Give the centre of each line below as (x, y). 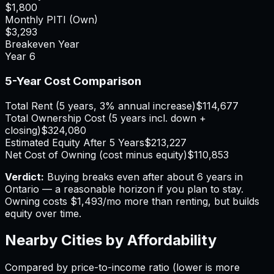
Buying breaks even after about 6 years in (145, 176)
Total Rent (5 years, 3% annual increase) (100, 106)
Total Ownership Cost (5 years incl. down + (106, 118)
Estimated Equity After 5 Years (75, 142)
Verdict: (24, 176)
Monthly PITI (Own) (51, 20)
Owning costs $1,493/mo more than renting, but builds (132, 201)
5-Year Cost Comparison (73, 81)
